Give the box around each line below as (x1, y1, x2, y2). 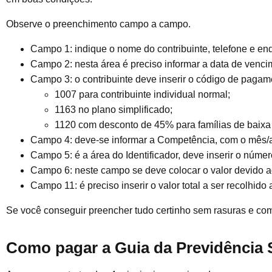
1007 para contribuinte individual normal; (55, 89, 233, 100)
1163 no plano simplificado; (55, 104, 175, 115)
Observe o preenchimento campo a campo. (6, 18, 191, 29)
